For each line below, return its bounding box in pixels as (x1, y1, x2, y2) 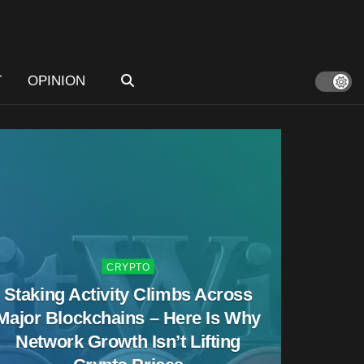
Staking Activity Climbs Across (3, 284, 253, 304)
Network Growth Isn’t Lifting (15, 331, 240, 351)
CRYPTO (106, 261, 150, 272)
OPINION (27, 73, 85, 89)
